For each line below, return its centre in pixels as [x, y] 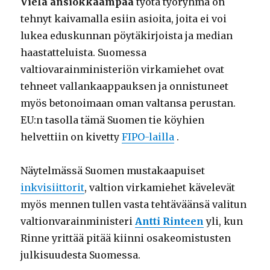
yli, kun [224, 221]
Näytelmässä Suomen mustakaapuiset [113, 170]
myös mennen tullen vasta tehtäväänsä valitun [134, 204]
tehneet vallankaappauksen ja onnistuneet [125, 86]
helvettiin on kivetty [71, 137]
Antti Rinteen [170, 221]
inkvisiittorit [53, 187]
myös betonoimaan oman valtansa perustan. [128, 103]
